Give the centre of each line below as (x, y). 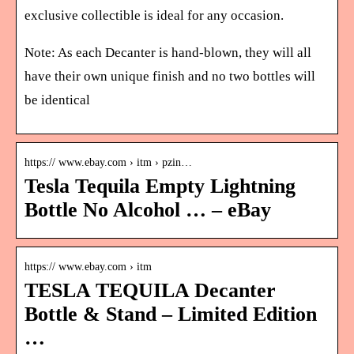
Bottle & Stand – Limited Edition (171, 314)
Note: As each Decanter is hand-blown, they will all (168, 52)
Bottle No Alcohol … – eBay (148, 209)
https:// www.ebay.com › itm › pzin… (108, 162)
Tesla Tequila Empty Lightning (160, 186)
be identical (57, 100)
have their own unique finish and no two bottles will (170, 76)
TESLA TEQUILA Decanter (150, 290)
